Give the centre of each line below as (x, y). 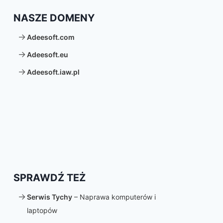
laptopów (42, 210)
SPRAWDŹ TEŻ (50, 178)
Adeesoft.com (51, 37)
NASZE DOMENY (54, 18)
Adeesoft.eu (47, 55)
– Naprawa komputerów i (114, 197)
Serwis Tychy (49, 197)
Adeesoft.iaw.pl (53, 72)
